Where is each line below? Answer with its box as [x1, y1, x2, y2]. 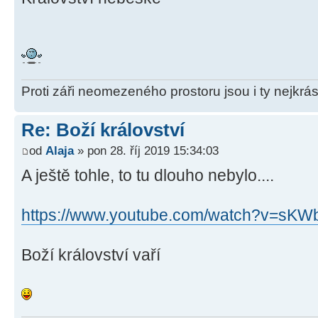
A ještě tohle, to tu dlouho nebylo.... [21, 166, 274, 185]
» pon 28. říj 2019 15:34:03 [74, 143, 219, 158]
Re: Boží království [21, 119, 185, 141]
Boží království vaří [21, 246, 160, 265]
